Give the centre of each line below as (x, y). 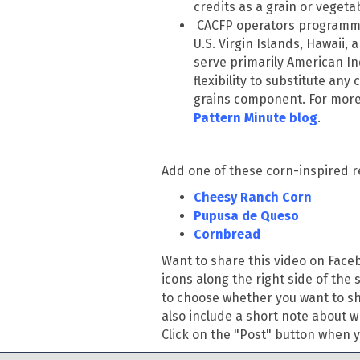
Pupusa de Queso (248, 216)
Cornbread (229, 235)
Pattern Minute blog (256, 118)
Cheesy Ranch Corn (255, 198)
